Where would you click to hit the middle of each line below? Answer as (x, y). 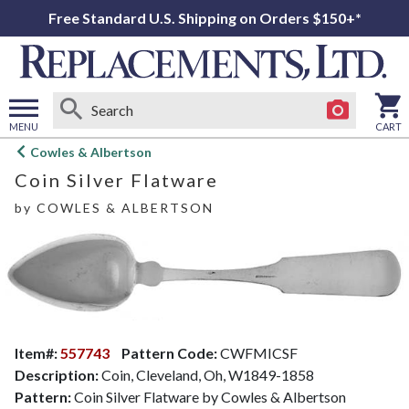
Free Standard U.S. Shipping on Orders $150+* (204, 18)
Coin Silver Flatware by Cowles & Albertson (209, 396)
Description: (57, 374)
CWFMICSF (257, 352)
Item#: (37, 352)
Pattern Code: (169, 352)
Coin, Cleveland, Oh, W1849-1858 (206, 374)
